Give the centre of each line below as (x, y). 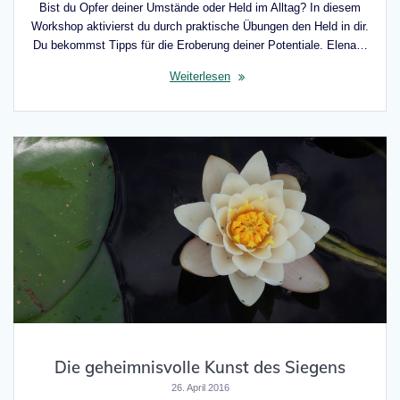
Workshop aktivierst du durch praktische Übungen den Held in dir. (200, 26)
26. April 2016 (200, 387)
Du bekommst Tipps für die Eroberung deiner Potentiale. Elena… (200, 45)
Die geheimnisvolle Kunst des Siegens (200, 367)
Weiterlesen (200, 76)
